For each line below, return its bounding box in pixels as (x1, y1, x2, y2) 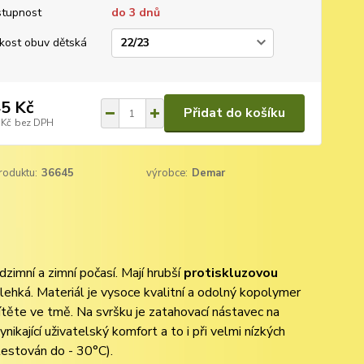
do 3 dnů (110, 5, 160, 20)
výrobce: (146, 166, 188, 180)
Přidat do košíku (183, 104, 285, 122)
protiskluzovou (183, 264, 278, 282)
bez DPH (14, 115, 54, 129)
